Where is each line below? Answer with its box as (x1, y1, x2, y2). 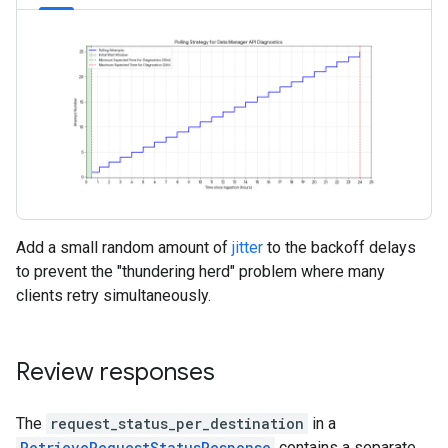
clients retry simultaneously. (16, 285, 211, 305)
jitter (232, 237, 263, 257)
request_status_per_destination (50, 413, 304, 433)
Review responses (16, 356, 215, 387)
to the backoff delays (263, 237, 416, 257)
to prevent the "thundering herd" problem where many (16, 261, 385, 281)
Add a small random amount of (16, 237, 232, 257)
